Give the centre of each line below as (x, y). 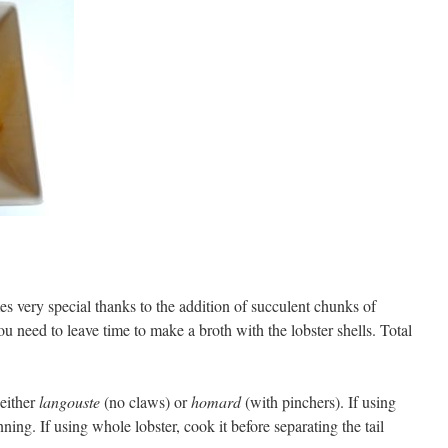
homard (216, 401)
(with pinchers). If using (318, 401)
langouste (69, 401)
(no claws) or (145, 401)
